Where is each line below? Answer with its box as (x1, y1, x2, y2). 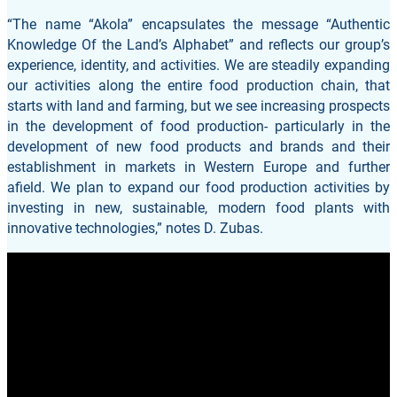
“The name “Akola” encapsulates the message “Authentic (7, 15, 390, 33)
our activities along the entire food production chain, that (7, 76, 390, 94)
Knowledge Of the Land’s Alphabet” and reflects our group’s (7, 35, 390, 53)
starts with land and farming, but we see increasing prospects (7, 97, 390, 114)
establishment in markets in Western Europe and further (7, 158, 390, 175)
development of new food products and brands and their (7, 137, 390, 155)
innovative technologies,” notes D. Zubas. (7, 219, 263, 237)
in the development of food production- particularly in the (7, 117, 390, 135)
